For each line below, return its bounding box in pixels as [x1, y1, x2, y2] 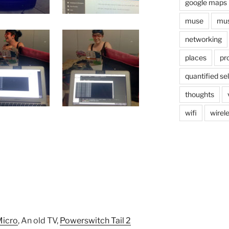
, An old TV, [18, 215, 60, 225]
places [185, 53, 207, 62]
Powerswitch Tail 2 [60, 215, 131, 225]
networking [185, 34, 222, 43]
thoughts [185, 89, 214, 99]
